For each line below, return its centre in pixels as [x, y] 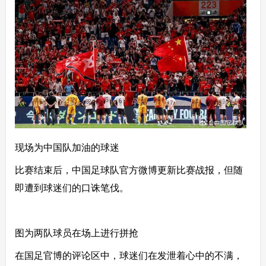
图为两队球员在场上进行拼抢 [76, 233]
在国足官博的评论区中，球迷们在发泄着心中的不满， [129, 256]
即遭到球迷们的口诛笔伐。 [72, 188]
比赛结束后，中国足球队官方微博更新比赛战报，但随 [129, 170]
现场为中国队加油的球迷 [67, 148]
